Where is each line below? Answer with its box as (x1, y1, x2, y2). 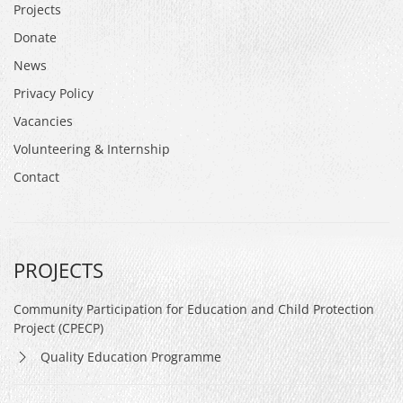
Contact (13, 168, 59, 185)
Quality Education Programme (40, 347, 221, 365)
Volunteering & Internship (13, 140, 170, 157)
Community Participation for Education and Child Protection (13, 300, 374, 318)
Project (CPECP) (13, 319, 103, 336)
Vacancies (13, 112, 73, 130)
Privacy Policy (13, 85, 94, 102)
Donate (13, 29, 57, 46)
